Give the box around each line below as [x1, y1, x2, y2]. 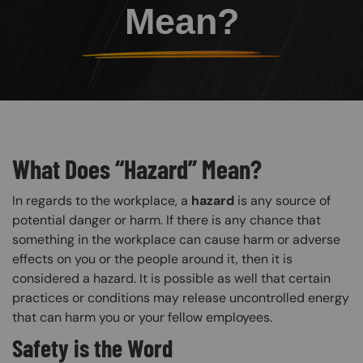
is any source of [234, 191, 331, 209]
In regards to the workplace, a [12, 191, 191, 209]
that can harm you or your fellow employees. [12, 308, 275, 326]
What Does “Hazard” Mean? [12, 153, 262, 184]
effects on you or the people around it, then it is [12, 250, 293, 267]
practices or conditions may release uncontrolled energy [12, 288, 349, 306]
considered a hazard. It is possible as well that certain [12, 269, 331, 287]
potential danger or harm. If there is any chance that [12, 211, 321, 228]
